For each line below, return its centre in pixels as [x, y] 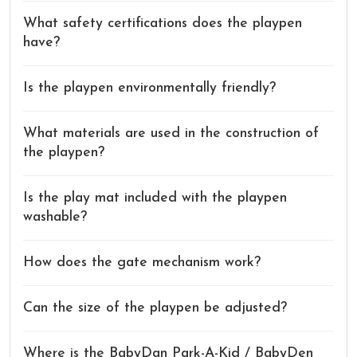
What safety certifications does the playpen [163, 23]
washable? [55, 217]
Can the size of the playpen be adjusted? [155, 308]
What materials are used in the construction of [171, 133]
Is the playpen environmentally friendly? [149, 88]
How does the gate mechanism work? [142, 262]
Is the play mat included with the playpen [155, 198]
